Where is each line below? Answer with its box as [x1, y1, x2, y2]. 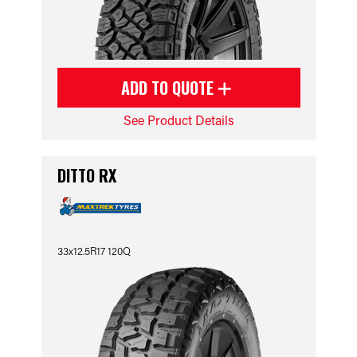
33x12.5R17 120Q [57, 244, 131, 257]
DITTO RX [57, 163, 116, 187]
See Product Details [123, 112, 234, 128]
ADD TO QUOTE [121, 76, 218, 100]
